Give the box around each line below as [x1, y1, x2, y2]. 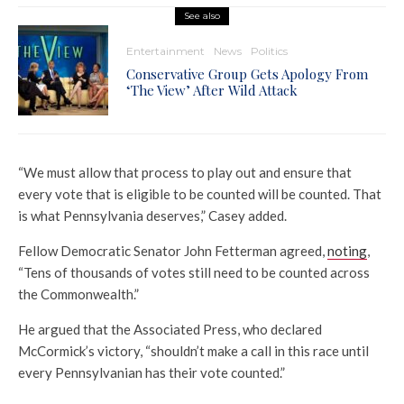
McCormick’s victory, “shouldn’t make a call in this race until [18, 343, 369, 360]
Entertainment [126, 44, 205, 59]
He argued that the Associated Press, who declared [18, 321, 322, 338]
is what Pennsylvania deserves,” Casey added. [18, 207, 287, 225]
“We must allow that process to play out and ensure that [18, 164, 352, 181]
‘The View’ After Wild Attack [126, 81, 298, 100]
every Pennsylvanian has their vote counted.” [18, 364, 285, 381]
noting [327, 243, 367, 260]
